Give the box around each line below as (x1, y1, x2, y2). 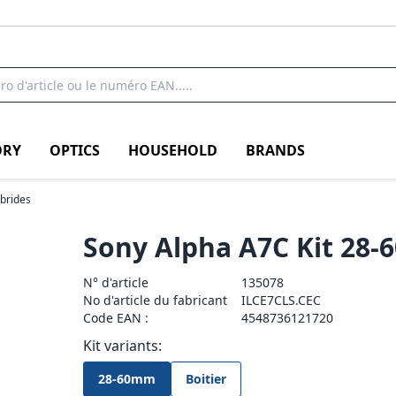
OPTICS (49, 140, 100, 160)
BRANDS (246, 140, 305, 160)
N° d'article (83, 274, 149, 291)
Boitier (186, 370, 227, 387)
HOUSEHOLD (128, 140, 217, 160)
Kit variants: (83, 336, 163, 355)
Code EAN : (83, 309, 149, 326)
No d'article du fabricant (83, 292, 228, 308)
